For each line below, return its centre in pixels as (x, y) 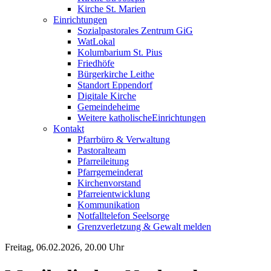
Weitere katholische (115, 118)
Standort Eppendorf (115, 85)
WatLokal (96, 41)
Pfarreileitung (103, 161)
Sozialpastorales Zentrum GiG (135, 31)
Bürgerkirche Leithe (116, 74)
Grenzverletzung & (115, 227)
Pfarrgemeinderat (110, 172)
